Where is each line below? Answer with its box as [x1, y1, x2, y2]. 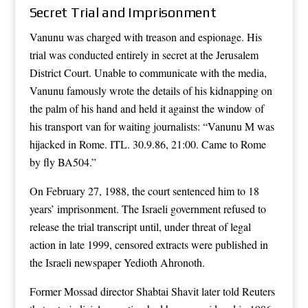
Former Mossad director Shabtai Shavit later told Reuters [29, 283, 275, 298]
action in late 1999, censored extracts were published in [29, 236, 268, 252]
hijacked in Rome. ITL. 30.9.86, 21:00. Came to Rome [29, 136, 266, 151]
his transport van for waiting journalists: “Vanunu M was [29, 118, 274, 133]
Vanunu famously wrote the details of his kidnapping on [29, 82, 272, 98]
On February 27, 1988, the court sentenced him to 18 [29, 183, 259, 198]
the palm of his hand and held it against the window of [29, 100, 264, 115]
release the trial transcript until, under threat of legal [29, 219, 251, 234]
